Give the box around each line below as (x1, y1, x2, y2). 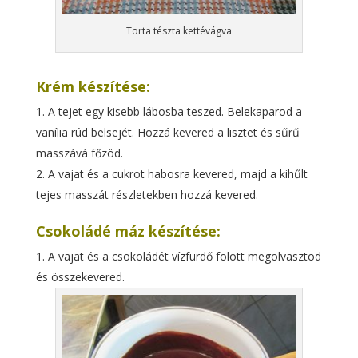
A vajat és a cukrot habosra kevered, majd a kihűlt (47, 166, 308, 181)
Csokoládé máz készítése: (35, 221, 221, 241)
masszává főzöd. (35, 145, 123, 161)
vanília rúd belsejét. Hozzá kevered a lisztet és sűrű (35, 125, 300, 140)
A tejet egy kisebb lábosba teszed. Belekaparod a (47, 104, 302, 119)
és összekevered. (35, 269, 125, 284)
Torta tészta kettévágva (125, 24, 232, 38)
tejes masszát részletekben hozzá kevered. (35, 187, 258, 202)
